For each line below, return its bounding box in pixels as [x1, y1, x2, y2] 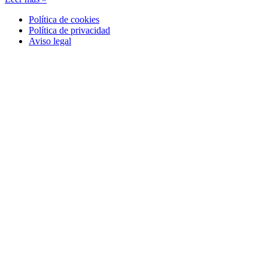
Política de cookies [29, 14, 99, 25]
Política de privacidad [29, 25, 110, 35]
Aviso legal [29, 35, 71, 46]
